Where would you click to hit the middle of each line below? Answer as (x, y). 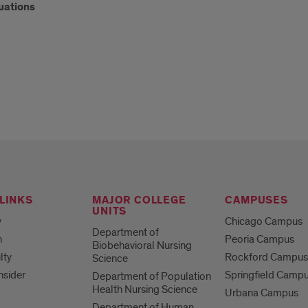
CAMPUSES (256, 201)
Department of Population (152, 277)
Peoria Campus (260, 240)
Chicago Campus (264, 222)
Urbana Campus (262, 293)
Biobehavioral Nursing (142, 246)
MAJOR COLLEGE (139, 201)
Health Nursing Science (145, 290)
